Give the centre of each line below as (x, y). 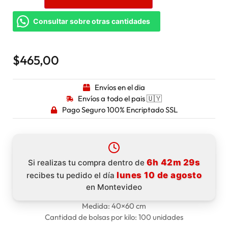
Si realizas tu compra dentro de (87, 163)
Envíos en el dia (120, 88)
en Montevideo (114, 187)
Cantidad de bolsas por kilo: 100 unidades (114, 217)
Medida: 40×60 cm (114, 206)
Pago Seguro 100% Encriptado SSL (120, 110)
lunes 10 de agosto (159, 175)
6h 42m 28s (173, 163)
